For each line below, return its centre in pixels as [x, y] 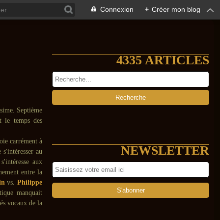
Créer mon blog [176, 9]
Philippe [29, 182]
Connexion [117, 9]
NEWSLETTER [165, 151]
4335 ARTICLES [163, 60]
